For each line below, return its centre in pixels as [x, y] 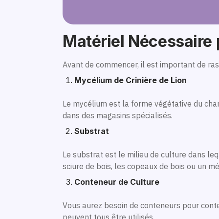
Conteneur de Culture [117, 182]
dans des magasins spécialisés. [118, 115]
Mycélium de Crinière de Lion [131, 80]
